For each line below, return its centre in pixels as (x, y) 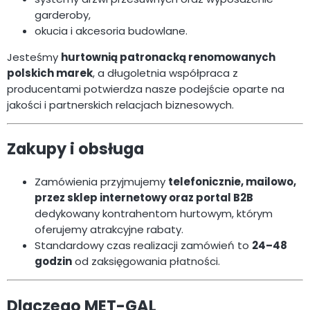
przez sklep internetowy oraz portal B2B (144, 197)
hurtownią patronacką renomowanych (168, 57)
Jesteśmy (34, 57)
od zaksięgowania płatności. (146, 261)
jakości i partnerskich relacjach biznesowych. (120, 104)
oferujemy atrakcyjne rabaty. (109, 229)
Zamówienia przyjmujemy (101, 181)
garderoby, (63, 15)
